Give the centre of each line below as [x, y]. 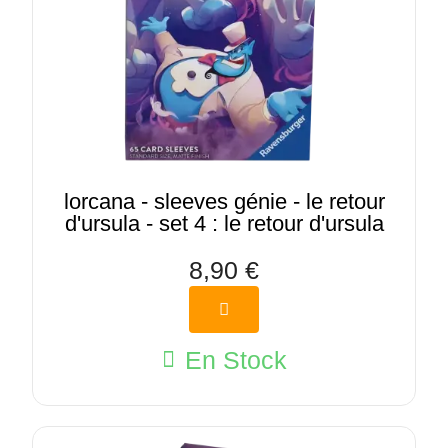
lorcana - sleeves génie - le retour [224, 202]
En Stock [235, 359]
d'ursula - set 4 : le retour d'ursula [224, 224]
